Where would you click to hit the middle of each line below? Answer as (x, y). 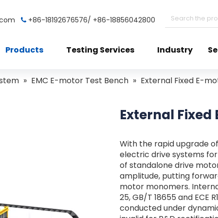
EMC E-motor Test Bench (80, 81)
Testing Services (100, 50)
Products (24, 50)
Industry (175, 50)
